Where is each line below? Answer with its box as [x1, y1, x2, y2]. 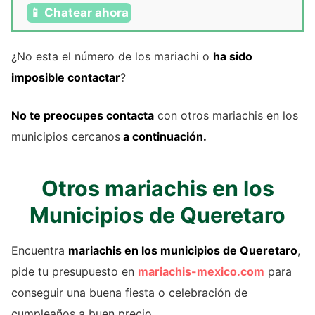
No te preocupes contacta [11, 108, 154, 123]
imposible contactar [11, 70, 120, 85]
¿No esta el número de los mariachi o [11, 49, 213, 64]
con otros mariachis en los [154, 108, 298, 123]
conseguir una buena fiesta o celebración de [11, 285, 247, 300]
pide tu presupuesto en [11, 264, 138, 279]
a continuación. [120, 129, 207, 144]
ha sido [213, 49, 252, 64]
